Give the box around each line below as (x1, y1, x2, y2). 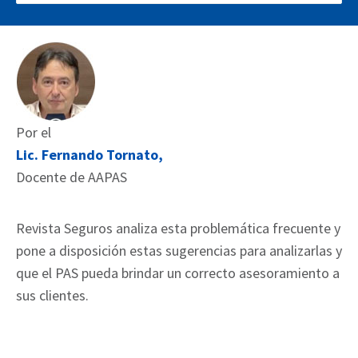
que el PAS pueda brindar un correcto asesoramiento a (16, 264, 340, 282)
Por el (16, 123, 51, 141)
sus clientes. (16, 286, 89, 304)
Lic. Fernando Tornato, (16, 145, 163, 164)
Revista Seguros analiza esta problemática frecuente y (16, 219, 340, 237)
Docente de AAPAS (16, 168, 127, 186)
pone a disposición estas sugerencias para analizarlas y (16, 241, 342, 260)
